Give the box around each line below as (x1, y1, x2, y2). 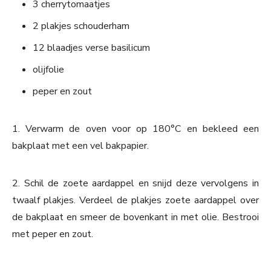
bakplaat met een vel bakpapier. (12, 139, 149, 153)
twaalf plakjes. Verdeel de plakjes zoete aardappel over (12, 194, 259, 207)
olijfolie (33, 63, 64, 77)
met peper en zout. (12, 227, 93, 241)
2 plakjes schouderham (33, 19, 129, 33)
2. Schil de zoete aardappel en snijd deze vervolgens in (12, 177, 259, 191)
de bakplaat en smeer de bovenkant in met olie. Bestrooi (12, 211, 259, 224)
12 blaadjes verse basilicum (33, 41, 150, 55)
